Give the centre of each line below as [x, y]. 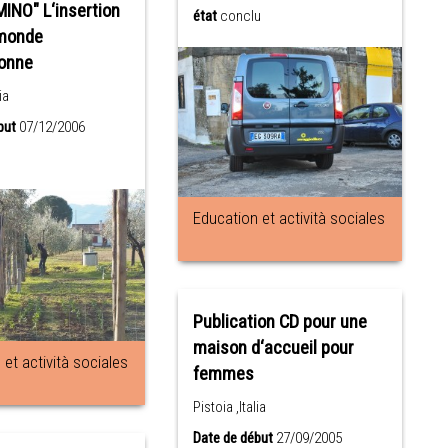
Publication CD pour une [280, 322]
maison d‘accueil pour [274, 348]
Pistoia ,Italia [230, 407]
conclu [241, 16]
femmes [224, 374]
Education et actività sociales [289, 218]
